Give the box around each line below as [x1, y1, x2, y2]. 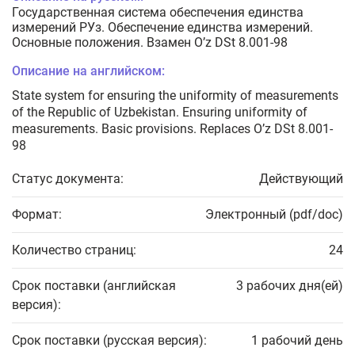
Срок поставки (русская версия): [12, 333, 207, 349]
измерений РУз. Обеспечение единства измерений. [12, 20, 313, 36]
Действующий [259, 171, 343, 187]
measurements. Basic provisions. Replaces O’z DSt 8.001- [12, 121, 333, 137]
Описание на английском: [12, 63, 165, 79]
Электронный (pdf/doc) [205, 207, 343, 223]
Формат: [12, 207, 62, 223]
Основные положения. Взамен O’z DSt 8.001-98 [12, 35, 288, 51]
